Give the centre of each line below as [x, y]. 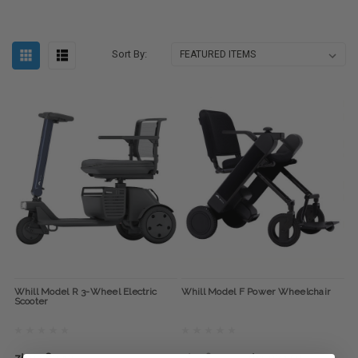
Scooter [31, 302]
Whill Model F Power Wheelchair [255, 292]
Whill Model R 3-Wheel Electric [85, 292]
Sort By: [130, 54]
